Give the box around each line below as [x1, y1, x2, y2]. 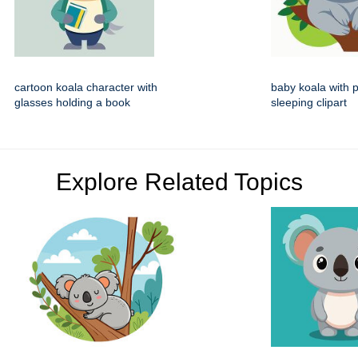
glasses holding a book [14, 96, 130, 109]
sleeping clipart [271, 96, 347, 109]
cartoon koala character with [14, 81, 157, 94]
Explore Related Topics [55, 169, 303, 196]
